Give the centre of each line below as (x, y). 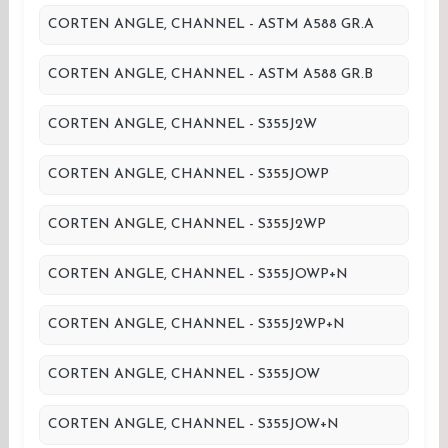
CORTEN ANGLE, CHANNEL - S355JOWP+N (198, 274)
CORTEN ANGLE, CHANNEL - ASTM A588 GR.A (211, 24)
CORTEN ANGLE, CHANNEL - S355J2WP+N (196, 324)
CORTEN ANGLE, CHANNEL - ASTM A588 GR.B (210, 74)
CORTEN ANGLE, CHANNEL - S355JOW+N (193, 424)
